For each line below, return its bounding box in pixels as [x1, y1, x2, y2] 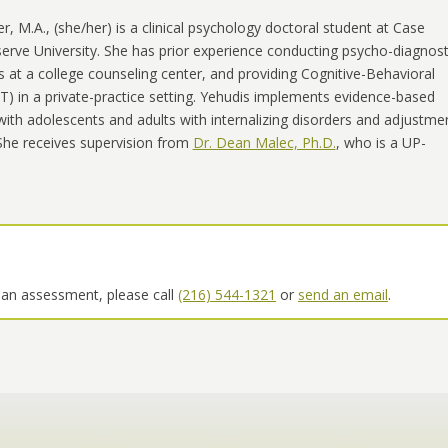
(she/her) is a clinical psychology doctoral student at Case [53, 18, 425, 38]
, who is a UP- [335, 133, 426, 153]
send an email [298, 285, 388, 305]
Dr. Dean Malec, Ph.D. [192, 133, 336, 153]
